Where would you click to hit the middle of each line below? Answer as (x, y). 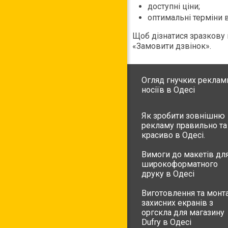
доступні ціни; (174, 6)
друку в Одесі (168, 174)
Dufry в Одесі (166, 222)
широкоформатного (180, 164)
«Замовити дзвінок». (172, 46)
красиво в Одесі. (173, 135)
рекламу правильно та (184, 125)
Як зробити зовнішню (183, 116)
